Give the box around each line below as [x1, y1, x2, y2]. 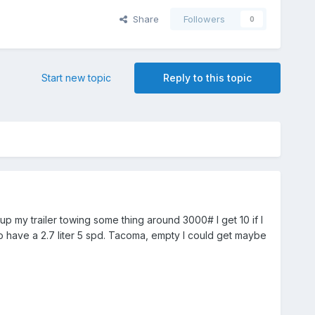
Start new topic [41, 72, 112, 84]
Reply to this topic [163, 72, 252, 84]
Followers [184, 13, 226, 25]
